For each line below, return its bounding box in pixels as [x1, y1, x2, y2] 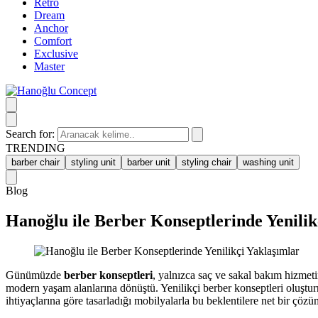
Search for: [6, 128, 57, 140]
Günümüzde [6, 268, 64, 281]
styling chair [182, 157, 231, 168]
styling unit [71, 157, 116, 168]
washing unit [243, 157, 294, 168]
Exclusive [34, 48, 78, 60]
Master [34, 60, 65, 72]
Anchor [34, 22, 68, 34]
